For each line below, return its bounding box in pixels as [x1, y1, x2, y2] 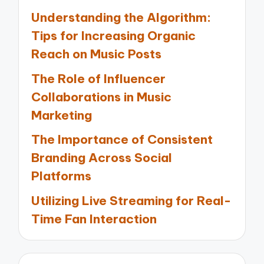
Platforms [31, 168, 92, 184]
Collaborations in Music [31, 88, 172, 105]
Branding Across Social [31, 150, 173, 166]
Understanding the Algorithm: [31, 9, 212, 26]
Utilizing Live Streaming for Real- [31, 192, 232, 209]
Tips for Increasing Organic [31, 28, 196, 44]
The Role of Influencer [31, 70, 166, 87]
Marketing [31, 107, 93, 123]
